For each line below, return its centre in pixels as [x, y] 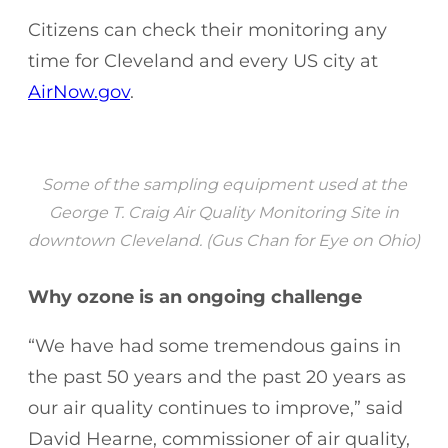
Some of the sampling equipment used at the [224, 184]
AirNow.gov [79, 91]
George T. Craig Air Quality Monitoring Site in [224, 212]
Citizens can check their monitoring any [207, 29]
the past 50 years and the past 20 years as [217, 376]
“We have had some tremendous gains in [214, 345]
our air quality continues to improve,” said [215, 407]
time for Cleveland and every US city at [203, 60]
